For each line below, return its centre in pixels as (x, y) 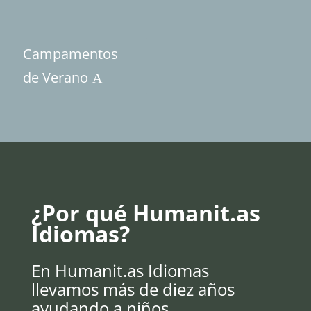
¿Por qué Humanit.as (145, 213)
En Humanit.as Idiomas (120, 270)
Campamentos (70, 54)
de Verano (56, 77)
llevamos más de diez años (133, 289)
